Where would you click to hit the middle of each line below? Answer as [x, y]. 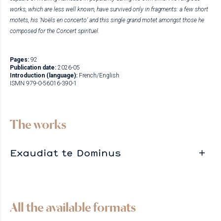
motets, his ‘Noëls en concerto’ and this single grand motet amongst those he [107, 20]
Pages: [19, 59]
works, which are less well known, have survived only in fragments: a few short [109, 9]
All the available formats [73, 207]
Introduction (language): [44, 75]
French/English [99, 75]
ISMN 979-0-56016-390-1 [43, 83]
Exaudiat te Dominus [65, 152]
